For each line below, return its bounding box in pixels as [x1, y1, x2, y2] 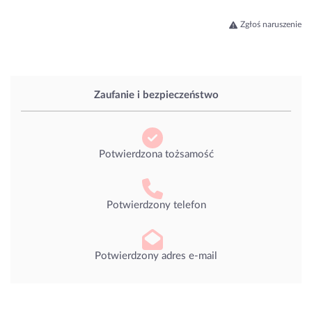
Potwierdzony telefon [106, 199, 206, 210]
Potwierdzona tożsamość [98, 148, 214, 159]
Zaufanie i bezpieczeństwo [93, 90, 219, 101]
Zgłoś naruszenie [240, 19, 302, 29]
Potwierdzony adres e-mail [95, 250, 217, 261]
